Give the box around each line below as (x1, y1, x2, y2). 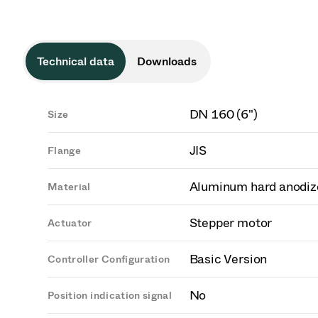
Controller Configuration (48, 253, 170, 265)
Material (48, 181, 91, 193)
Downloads (137, 55, 197, 68)
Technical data (37, 55, 114, 68)
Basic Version (189, 251, 268, 267)
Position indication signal (48, 290, 172, 302)
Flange (48, 145, 82, 157)
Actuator (48, 217, 92, 229)
